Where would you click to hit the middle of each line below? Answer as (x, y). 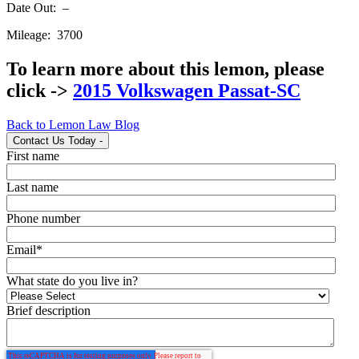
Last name (32, 187)
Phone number (43, 218)
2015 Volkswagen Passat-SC (187, 90)
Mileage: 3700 (44, 34)
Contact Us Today (54, 140)
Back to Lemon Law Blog (73, 124)
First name (33, 155)
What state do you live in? (72, 280)
